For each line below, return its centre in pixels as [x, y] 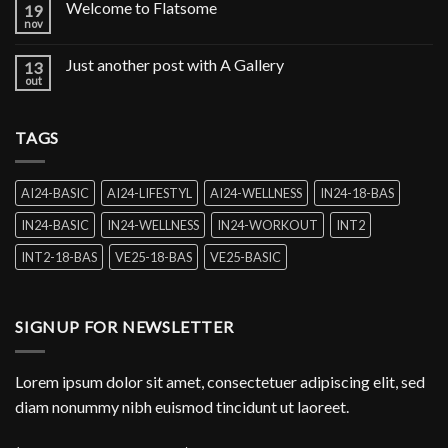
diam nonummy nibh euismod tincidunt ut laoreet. [182, 406]
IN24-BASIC [55, 225]
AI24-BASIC [55, 193]
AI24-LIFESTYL [149, 193]
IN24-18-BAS [357, 193]
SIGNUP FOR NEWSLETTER [124, 327]
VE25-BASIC [245, 257]
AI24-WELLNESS [256, 193]
